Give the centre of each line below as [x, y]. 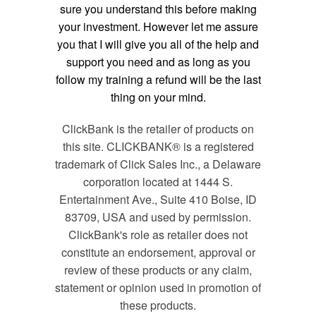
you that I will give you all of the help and [158, 44]
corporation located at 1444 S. [158, 182]
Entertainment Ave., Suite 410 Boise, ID [158, 200]
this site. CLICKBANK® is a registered [158, 147]
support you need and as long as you [158, 62]
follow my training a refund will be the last [158, 80]
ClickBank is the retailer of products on [158, 129]
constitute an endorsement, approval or [158, 253]
